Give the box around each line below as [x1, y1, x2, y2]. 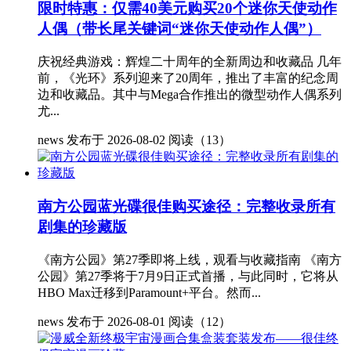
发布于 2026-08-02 [67, 133, 165, 147]
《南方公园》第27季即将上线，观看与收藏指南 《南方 [38, 252, 342, 266]
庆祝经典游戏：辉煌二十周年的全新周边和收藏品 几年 [38, 55, 342, 69]
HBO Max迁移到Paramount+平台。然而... [38, 285, 261, 299]
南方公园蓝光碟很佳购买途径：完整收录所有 [38, 197, 335, 215]
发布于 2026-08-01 [67, 314, 165, 328]
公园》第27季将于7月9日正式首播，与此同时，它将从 [38, 269, 338, 283]
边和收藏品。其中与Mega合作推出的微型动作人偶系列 [38, 88, 342, 102]
